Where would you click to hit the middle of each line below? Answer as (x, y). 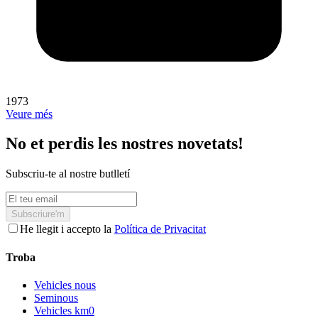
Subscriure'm (38, 214)
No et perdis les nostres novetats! (125, 144)
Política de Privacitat (160, 229)
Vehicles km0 (64, 310)
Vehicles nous (65, 285)
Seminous (56, 297)
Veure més (29, 114)
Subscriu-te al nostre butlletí (68, 174)
